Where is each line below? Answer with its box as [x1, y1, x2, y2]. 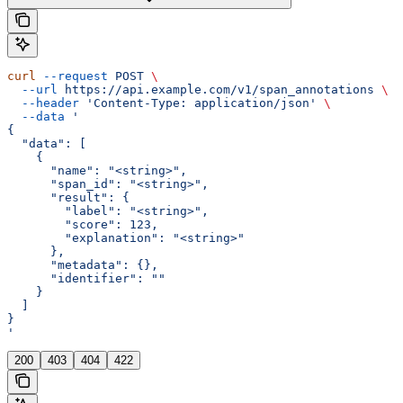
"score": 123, [7, 218, 158, 232]
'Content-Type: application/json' [79, 96, 317, 111]
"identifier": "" [7, 272, 166, 286]
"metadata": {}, [7, 258, 158, 273]
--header [7, 96, 79, 111]
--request [36, 69, 108, 84]
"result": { [7, 191, 130, 205]
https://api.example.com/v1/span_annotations [58, 83, 374, 97]
